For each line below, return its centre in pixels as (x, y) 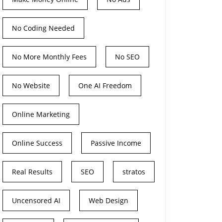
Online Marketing (41, 114)
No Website (31, 85)
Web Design (109, 200)
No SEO (127, 57)
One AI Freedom (105, 85)
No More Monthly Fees (49, 57)
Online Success (37, 143)
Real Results (32, 172)
